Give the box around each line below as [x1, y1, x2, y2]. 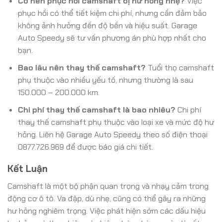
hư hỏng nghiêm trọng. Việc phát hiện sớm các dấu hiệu [7, 206, 206, 217]
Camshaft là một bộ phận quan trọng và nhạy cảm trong [7, 181, 209, 192]
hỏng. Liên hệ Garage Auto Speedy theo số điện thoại [17, 129, 208, 140]
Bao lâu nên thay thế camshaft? [17, 62, 146, 73]
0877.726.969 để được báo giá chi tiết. [17, 141, 153, 152]
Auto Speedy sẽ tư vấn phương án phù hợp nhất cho [17, 33, 206, 44]
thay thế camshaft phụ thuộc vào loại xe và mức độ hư [17, 116, 214, 127]
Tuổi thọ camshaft [145, 62, 214, 73]
